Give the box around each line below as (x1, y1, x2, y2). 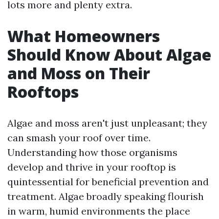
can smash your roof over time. (7, 131, 151, 144)
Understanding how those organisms (7, 146, 177, 158)
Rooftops (7, 81, 79, 102)
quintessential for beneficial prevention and (7, 175, 209, 188)
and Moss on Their (7, 63, 150, 84)
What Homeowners (7, 25, 160, 46)
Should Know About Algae (7, 44, 211, 65)
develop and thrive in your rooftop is (7, 161, 176, 173)
